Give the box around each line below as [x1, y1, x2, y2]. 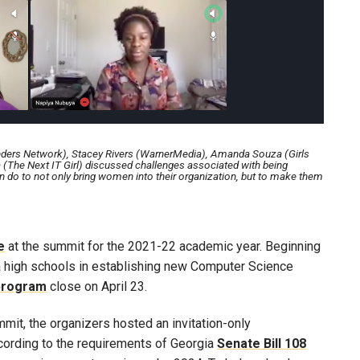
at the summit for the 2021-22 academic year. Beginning [5, 238, 321, 254]
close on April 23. [47, 278, 147, 294]
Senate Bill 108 [217, 335, 306, 351]
